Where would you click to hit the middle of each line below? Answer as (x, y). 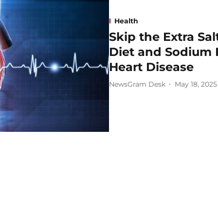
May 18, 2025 (196, 84)
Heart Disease (151, 67)
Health (126, 21)
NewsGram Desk (137, 84)
